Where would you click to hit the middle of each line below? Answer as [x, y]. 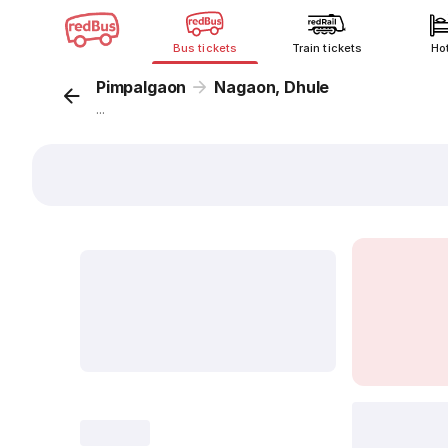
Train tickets [327, 48]
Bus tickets [205, 48]
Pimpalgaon [141, 87]
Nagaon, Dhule [272, 87]
